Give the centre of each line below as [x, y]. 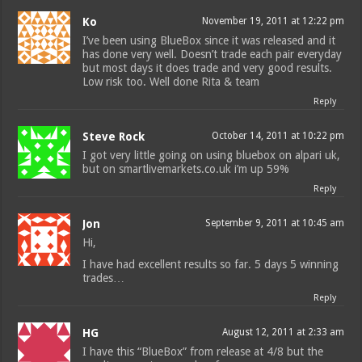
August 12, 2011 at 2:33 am [283, 333]
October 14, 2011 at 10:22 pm [278, 136]
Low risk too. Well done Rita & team [171, 82]
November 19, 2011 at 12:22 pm [273, 21]
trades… [104, 278]
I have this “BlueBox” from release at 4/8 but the [203, 352]
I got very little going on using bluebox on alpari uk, [212, 156]
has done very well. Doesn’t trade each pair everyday [213, 55]
